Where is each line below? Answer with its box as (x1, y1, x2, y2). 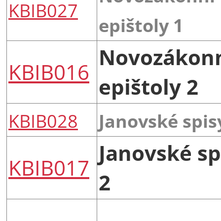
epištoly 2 (99, 72, 198, 101)
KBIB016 (8, 57, 89, 86)
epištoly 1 (99, 13, 184, 37)
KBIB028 (8, 109, 78, 133)
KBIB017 (8, 153, 89, 182)
